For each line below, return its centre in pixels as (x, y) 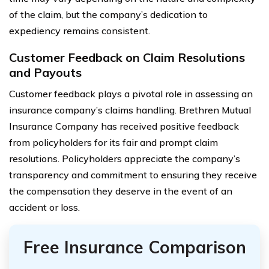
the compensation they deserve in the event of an (121, 191)
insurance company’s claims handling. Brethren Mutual (130, 110)
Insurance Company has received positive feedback (124, 126)
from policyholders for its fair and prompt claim (113, 142)
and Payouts (45, 72)
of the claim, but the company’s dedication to (108, 14)
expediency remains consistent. (80, 30)
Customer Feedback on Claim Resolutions (127, 57)
